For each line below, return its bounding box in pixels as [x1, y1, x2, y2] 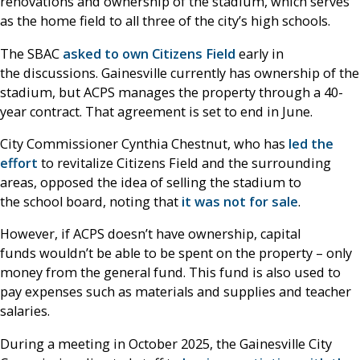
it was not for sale [182, 192, 298, 211]
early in [235, 44, 284, 63]
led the [288, 134, 333, 153]
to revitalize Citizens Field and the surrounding [38, 153, 331, 172]
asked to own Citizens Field [63, 44, 235, 63]
